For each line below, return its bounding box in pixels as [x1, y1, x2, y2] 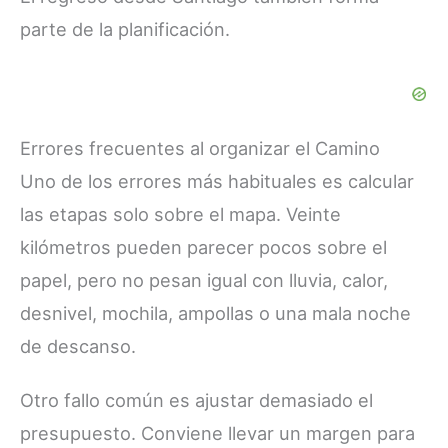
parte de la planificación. [20, 17, 230, 40]
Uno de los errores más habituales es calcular [20, 169, 414, 192]
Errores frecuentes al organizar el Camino [20, 136, 380, 159]
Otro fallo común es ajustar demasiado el [20, 388, 373, 411]
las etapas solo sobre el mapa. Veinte [20, 202, 341, 225]
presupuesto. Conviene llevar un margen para [20, 421, 415, 444]
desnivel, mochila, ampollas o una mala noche [20, 301, 411, 324]
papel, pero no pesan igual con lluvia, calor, [20, 268, 388, 291]
